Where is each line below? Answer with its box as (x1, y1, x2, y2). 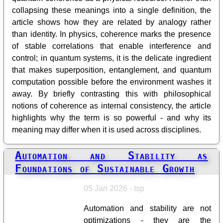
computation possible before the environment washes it (12, 78, 211, 87)
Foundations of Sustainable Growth (15, 161, 195, 175)
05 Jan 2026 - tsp (84, 184, 145, 193)
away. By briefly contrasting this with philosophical (12, 90, 211, 99)
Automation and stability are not (84, 204, 211, 213)
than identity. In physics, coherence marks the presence (12, 30, 211, 39)
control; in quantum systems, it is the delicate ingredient (12, 54, 211, 63)
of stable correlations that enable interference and (12, 42, 211, 51)
